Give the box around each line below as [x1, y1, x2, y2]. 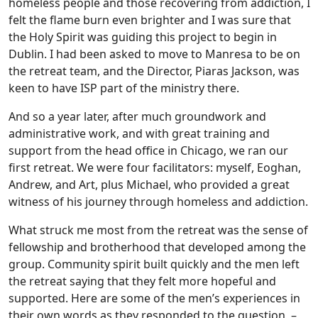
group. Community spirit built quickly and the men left [9, 256, 300, 272]
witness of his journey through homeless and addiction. [9, 193, 308, 209]
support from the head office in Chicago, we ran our [9, 142, 288, 158]
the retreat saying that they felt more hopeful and [9, 273, 276, 289]
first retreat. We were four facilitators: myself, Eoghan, [9, 159, 301, 175]
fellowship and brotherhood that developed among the [9, 238, 306, 255]
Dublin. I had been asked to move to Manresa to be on [9, 45, 300, 62]
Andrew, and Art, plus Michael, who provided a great [9, 176, 290, 192]
